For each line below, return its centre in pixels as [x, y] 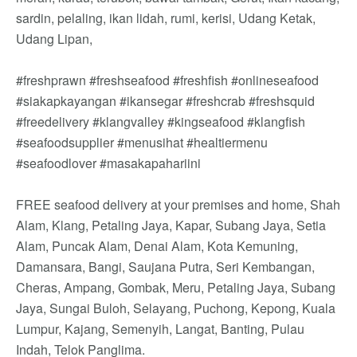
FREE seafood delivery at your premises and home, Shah [178, 204]
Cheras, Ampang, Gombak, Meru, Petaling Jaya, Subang [176, 287]
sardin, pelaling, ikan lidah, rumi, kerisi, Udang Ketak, [166, 18]
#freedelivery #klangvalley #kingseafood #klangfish [161, 121]
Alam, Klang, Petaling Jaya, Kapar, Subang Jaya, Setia [171, 225]
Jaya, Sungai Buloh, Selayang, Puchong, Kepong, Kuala [176, 308]
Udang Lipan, [54, 38]
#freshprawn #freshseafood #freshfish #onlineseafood [167, 80]
